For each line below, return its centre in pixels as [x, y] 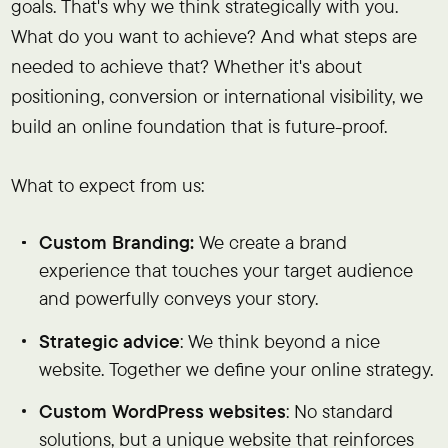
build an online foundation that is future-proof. [198, 125]
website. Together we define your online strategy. [236, 368]
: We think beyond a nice [280, 340]
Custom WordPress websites [163, 410]
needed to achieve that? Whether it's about [186, 65]
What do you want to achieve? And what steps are [213, 35]
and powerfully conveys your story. [179, 298]
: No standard [340, 410]
